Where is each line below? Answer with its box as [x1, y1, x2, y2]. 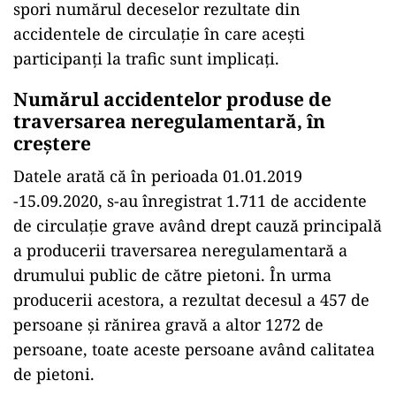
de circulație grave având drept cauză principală [13, 214, 382, 236]
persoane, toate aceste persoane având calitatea [13, 338, 375, 360]
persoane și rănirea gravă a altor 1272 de [13, 313, 324, 335]
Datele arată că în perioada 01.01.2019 [13, 164, 302, 187]
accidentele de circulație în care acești [13, 22, 305, 44]
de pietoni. [13, 362, 95, 385]
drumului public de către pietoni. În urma [13, 263, 331, 286]
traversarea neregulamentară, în [13, 108, 325, 133]
